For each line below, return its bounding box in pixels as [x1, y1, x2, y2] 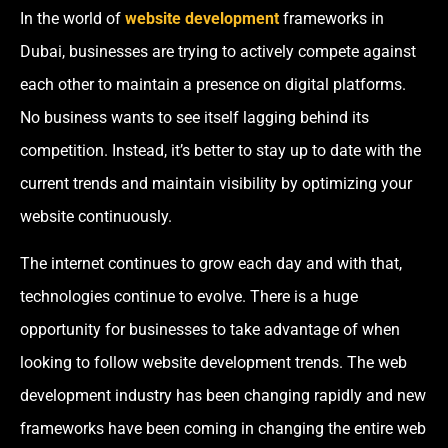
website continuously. [20, 206, 176, 226]
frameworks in [279, 8, 384, 28]
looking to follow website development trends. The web [20, 353, 407, 373]
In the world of [20, 8, 125, 28]
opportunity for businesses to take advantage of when [20, 320, 400, 340]
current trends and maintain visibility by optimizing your [20, 173, 412, 193]
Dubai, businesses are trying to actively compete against [20, 41, 416, 61]
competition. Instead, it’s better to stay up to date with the [20, 140, 421, 160]
